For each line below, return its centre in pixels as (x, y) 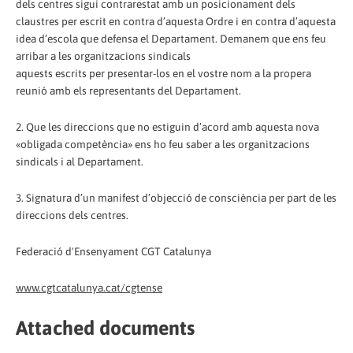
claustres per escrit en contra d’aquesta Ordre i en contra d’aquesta (176, 22)
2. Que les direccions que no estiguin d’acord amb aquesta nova (167, 127)
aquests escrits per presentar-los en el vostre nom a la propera (163, 74)
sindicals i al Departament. (80, 162)
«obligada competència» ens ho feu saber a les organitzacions (163, 145)
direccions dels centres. (72, 216)
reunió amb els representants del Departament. (128, 91)
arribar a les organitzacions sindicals (103, 56)
